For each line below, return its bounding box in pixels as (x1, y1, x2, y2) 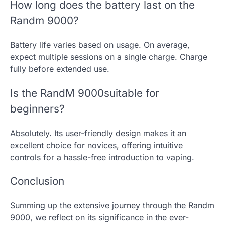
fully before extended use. (10, 63, 109, 74)
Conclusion (10, 175, 64, 188)
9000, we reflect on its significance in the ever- (10, 212, 189, 223)
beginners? (10, 102, 65, 115)
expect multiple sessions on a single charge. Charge (10, 51, 207, 62)
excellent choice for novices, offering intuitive (10, 140, 183, 150)
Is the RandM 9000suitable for (10, 86, 159, 99)
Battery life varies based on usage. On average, (10, 39, 190, 50)
